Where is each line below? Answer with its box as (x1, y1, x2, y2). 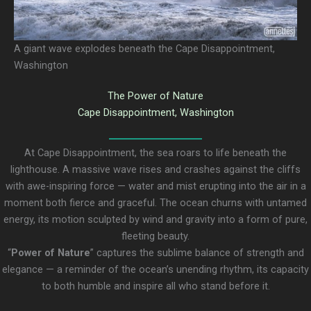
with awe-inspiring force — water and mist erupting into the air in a (5, 180, 306, 193)
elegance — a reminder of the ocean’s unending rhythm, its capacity (2, 263, 309, 276)
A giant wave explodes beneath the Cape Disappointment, (14, 42, 275, 56)
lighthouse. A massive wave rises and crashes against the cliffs (10, 163, 301, 176)
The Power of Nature (108, 90, 203, 103)
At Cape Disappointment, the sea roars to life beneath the (24, 146, 287, 160)
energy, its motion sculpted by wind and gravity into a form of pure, (3, 213, 308, 226)
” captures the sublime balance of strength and (90, 246, 304, 260)
